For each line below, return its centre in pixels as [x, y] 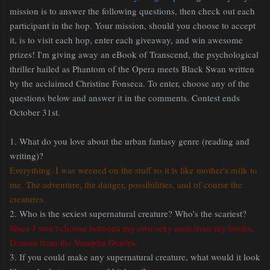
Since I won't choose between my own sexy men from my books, [132, 228]
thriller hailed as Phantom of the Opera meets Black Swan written [132, 69]
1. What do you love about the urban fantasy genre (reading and [130, 141]
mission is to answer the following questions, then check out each [132, 11]
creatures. [28, 199]
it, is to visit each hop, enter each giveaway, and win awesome [126, 40]
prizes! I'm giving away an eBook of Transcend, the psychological [134, 55]
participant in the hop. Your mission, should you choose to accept [133, 26]
